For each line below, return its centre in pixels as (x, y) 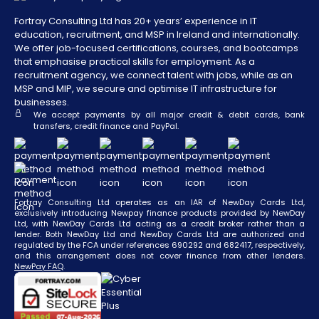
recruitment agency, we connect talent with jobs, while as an (153, 75)
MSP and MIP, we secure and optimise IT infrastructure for (146, 89)
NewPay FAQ (39, 267)
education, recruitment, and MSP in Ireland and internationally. (157, 35)
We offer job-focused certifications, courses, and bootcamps (156, 48)
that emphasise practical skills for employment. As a (135, 62)
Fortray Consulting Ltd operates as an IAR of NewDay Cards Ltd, (159, 203)
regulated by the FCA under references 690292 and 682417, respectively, (159, 245)
